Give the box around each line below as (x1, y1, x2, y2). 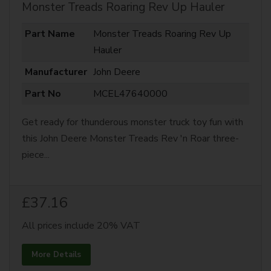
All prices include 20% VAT (22, 219, 140, 232)
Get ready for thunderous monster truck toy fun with (22, 116, 243, 129)
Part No (24, 87, 61, 100)
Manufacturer (24, 65, 87, 79)
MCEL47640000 (93, 87, 168, 100)
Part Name (24, 27, 75, 41)
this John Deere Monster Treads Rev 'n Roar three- (22, 132, 239, 145)
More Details (31, 249, 81, 260)
